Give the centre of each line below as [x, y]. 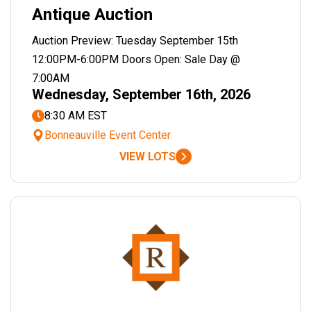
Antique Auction [92, 15]
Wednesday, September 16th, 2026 [141, 94]
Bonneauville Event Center [108, 135]
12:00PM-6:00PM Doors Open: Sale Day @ [136, 59]
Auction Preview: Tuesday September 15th [135, 41]
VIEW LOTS [148, 157]
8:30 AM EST [76, 116]
